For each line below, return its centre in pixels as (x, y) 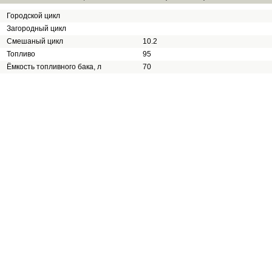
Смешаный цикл (35, 41)
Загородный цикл (36, 29)
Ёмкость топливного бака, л (54, 67)
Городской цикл (33, 16)
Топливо (21, 54)
